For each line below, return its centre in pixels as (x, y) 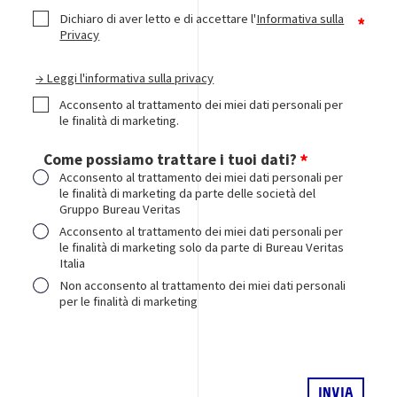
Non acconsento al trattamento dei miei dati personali (203, 285)
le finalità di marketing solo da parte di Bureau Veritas (202, 247)
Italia (73, 263)
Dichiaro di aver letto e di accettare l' (158, 18)
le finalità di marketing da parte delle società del (188, 193)
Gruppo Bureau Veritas (121, 209)
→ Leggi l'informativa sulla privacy (125, 78)
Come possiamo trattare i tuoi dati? (171, 159)
